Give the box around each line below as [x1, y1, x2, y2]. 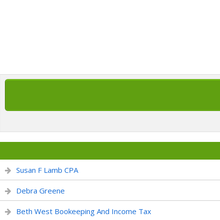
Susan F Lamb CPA [16, 165, 78, 175]
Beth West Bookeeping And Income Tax [16, 206, 151, 216]
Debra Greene [16, 186, 65, 195]
